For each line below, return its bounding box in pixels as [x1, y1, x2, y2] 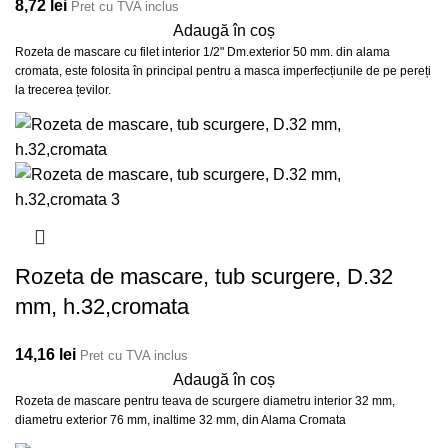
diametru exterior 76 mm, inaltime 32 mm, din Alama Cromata [15, 412, 346, 427]
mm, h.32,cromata [15, 293, 189, 319]
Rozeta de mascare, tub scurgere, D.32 [15, 263, 393, 289]
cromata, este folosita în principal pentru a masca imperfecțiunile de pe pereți [15, 63, 431, 78]
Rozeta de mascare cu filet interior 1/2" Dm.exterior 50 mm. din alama [15, 44, 390, 59]
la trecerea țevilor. [15, 82, 111, 97]
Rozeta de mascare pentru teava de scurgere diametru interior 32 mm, [15, 393, 395, 408]
